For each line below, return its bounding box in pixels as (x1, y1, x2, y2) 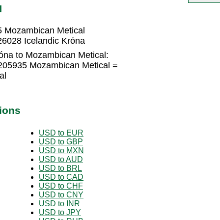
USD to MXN (39, 146, 84, 155)
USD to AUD (39, 155, 83, 164)
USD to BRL (39, 164, 82, 172)
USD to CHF (39, 181, 83, 190)
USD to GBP (39, 137, 83, 146)
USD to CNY (39, 190, 83, 199)
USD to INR (39, 199, 80, 208)
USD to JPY (39, 208, 81, 217)
